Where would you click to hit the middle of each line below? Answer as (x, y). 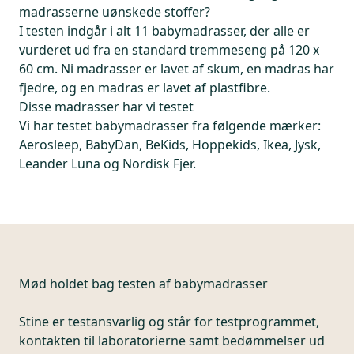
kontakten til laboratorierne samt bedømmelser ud (172, 340)
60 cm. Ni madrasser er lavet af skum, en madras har (177, 68)
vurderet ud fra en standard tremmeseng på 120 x (169, 49)
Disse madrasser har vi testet (106, 106)
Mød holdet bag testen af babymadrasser (143, 283)
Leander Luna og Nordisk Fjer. (107, 163)
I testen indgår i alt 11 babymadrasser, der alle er (164, 30)
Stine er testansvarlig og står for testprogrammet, (169, 321)
